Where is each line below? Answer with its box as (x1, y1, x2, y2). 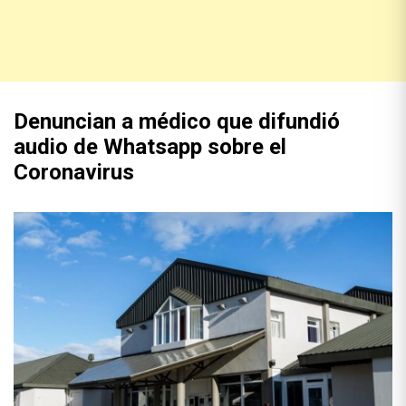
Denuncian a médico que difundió (14, 109, 340, 134)
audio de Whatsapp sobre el (14, 134, 286, 159)
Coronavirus (14, 159, 134, 185)
